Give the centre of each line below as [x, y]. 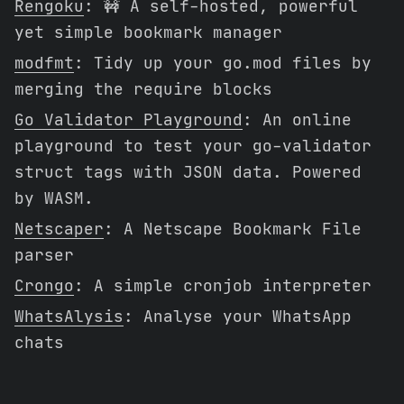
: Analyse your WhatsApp [238, 316]
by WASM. [54, 198]
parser [44, 255]
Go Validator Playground [129, 119]
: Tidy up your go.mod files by [223, 63]
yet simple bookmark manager [148, 32]
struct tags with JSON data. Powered [188, 172]
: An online [297, 119]
